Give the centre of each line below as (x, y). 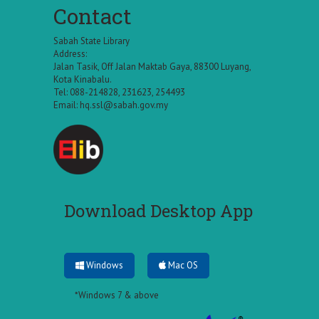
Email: (67, 105)
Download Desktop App (158, 210)
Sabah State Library (91, 41)
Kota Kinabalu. (83, 79)
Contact (93, 16)
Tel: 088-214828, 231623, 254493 (119, 92)
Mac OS (182, 265)
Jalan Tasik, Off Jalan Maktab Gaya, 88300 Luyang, (152, 66)
